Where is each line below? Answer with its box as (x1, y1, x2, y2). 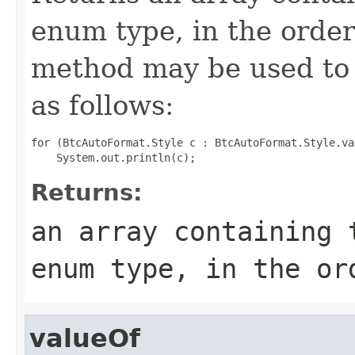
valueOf (29, 323, 140, 353)
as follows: (31, 89, 174, 121)
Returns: (31, 178, 143, 206)
